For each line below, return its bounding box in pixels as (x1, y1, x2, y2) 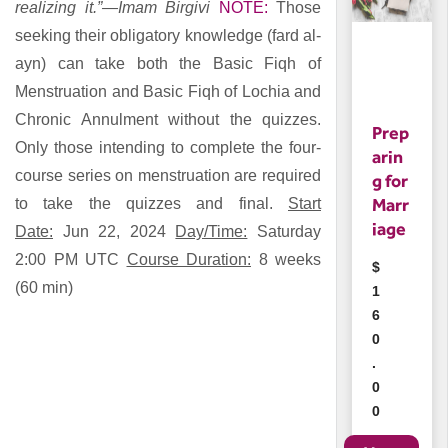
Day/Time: (175, 223, 248, 241)
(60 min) (15, 279, 73, 297)
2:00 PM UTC (15, 251, 127, 269)
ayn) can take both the (15, 55, 213, 73)
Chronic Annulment (15, 111, 158, 129)
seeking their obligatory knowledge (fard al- (15, 27, 321, 45)
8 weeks (251, 251, 321, 269)
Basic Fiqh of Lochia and (143, 83, 321, 101)
